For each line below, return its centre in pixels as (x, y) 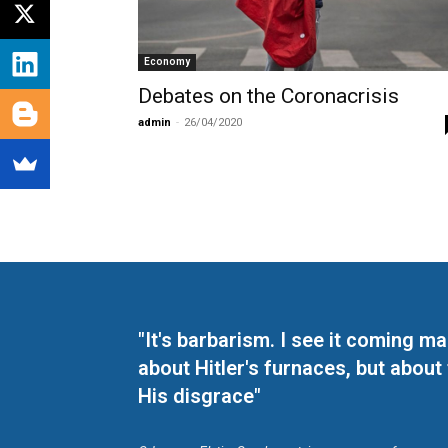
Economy (167, 61)
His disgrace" (199, 396)
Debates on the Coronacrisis (268, 95)
